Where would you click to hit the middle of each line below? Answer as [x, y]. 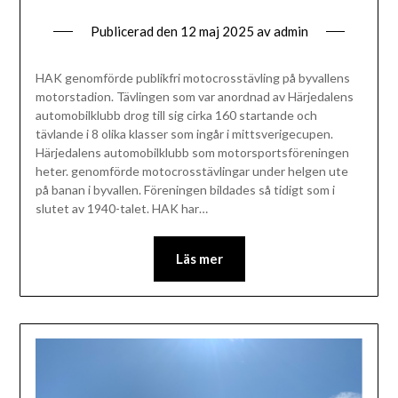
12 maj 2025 [217, 32]
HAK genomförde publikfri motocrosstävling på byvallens [192, 78]
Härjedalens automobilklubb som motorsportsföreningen [192, 153]
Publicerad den [135, 32]
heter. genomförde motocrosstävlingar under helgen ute [191, 171]
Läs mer [199, 259]
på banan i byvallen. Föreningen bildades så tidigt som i [185, 190]
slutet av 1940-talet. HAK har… [121, 209]
